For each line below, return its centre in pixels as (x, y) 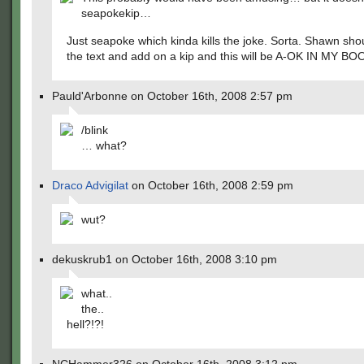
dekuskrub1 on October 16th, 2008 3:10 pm (165, 259)
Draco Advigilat (90, 185)
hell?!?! (85, 324)
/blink (95, 130)
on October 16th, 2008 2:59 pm (211, 185)
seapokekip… (116, 13)
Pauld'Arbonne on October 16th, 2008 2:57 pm (172, 96)
